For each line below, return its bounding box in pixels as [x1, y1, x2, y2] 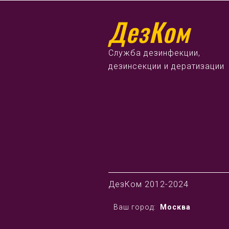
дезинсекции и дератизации [108, 61, 224, 71]
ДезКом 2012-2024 [108, 179, 189, 189]
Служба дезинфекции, [108, 48, 200, 58]
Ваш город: [113, 203, 158, 211]
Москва [160, 203, 191, 211]
